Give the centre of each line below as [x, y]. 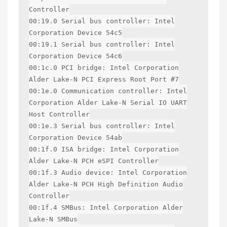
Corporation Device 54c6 [75, 56]
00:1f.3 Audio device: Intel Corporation [108, 172]
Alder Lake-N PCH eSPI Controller [94, 161]
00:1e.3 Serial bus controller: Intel [102, 126]
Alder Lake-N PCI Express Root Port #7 [104, 79]
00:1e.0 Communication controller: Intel [108, 91]
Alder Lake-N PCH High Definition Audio [106, 184]
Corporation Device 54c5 [75, 32]
